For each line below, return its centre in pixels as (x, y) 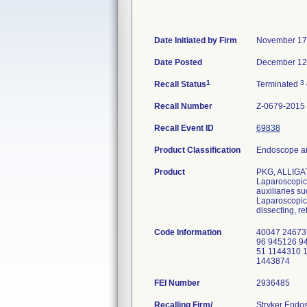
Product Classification (197, 150)
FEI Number (177, 283)
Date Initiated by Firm (196, 40)
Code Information (188, 232)
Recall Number (183, 106)
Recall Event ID (184, 128)
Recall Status (180, 84)
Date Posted (178, 62)
